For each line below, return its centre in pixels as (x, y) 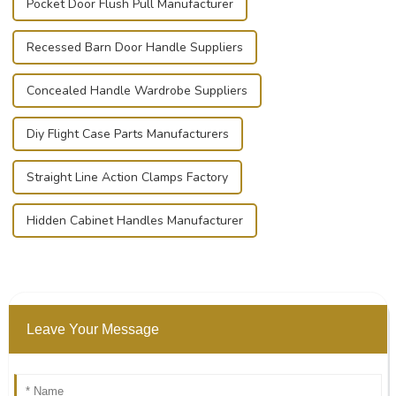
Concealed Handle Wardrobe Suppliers (137, 91)
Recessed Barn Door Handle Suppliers (134, 48)
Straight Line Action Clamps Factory (127, 178)
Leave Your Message (92, 330)
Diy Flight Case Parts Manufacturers (127, 134)
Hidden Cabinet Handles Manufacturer (134, 221)
